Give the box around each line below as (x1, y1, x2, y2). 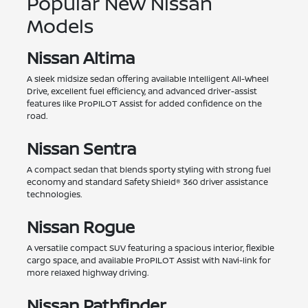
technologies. (26, 188, 82, 201)
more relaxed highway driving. (26, 267, 148, 279)
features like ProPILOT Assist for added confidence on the (26, 98, 262, 110)
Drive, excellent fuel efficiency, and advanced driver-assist (26, 85, 257, 98)
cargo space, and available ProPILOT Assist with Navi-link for (26, 254, 271, 267)
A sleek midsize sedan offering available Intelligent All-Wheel (26, 73, 269, 85)
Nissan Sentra (26, 137, 136, 160)
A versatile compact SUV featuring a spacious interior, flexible (26, 242, 274, 254)
